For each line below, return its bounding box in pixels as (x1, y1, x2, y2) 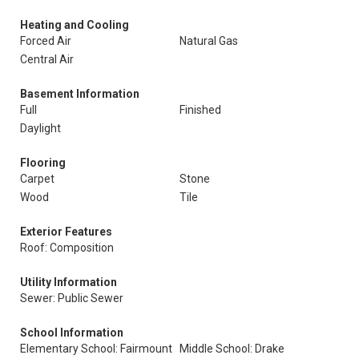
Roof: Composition (20, 241, 114, 254)
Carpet (20, 172, 54, 185)
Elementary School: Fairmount (20, 342, 172, 355)
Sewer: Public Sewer (20, 292, 123, 305)
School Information (20, 326, 123, 339)
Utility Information (20, 276, 117, 288)
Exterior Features (20, 225, 112, 238)
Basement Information (20, 87, 139, 100)
